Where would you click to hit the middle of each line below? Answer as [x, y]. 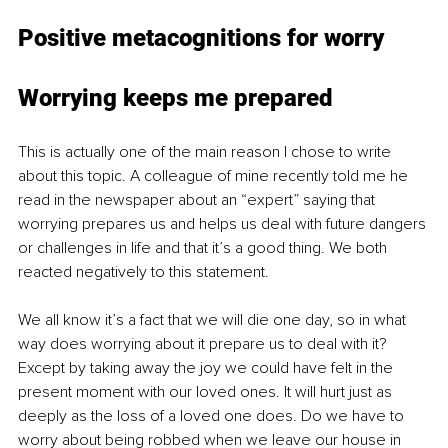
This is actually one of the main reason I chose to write [206, 151]
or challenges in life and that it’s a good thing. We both [204, 247]
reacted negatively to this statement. [145, 271]
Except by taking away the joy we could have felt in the [207, 367]
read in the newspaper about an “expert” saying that [198, 199]
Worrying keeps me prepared [178, 97]
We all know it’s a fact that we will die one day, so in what [214, 319]
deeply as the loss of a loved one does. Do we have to [213, 415]
